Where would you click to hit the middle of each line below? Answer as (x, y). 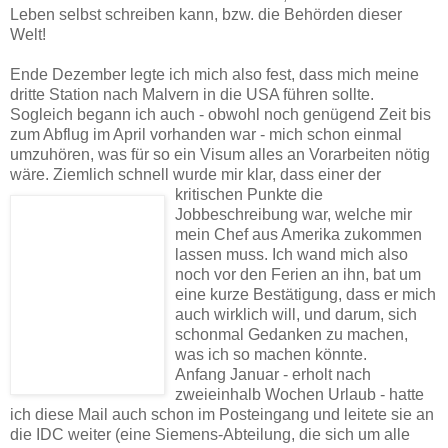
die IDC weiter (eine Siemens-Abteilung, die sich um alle (210, 434)
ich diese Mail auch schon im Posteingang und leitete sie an (222, 414)
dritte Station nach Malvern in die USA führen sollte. (192, 94)
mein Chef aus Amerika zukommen (298, 234)
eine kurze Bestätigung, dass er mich (305, 294)
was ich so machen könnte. (271, 354)
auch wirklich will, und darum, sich (296, 314)
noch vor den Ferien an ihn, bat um (298, 274)
